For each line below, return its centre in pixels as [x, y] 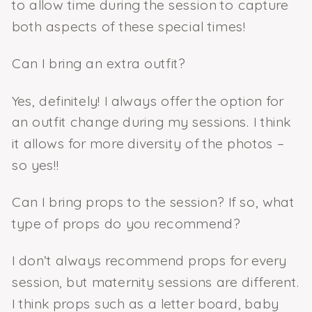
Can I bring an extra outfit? [98, 63]
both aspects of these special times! [128, 26]
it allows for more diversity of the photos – [148, 143]
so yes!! [36, 165]
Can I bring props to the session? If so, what [153, 202]
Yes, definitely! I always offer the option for [148, 100]
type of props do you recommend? [126, 223]
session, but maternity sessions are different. [155, 282]
